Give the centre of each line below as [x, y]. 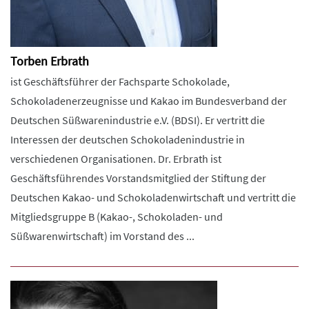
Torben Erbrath [50, 61]
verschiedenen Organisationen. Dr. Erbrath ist [116, 159]
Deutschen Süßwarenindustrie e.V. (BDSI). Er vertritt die [138, 120]
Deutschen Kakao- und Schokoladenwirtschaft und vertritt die [153, 197]
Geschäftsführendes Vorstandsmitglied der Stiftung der [138, 178]
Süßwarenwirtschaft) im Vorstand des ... [102, 236]
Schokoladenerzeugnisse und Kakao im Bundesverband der [149, 101]
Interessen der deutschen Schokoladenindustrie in [128, 139]
